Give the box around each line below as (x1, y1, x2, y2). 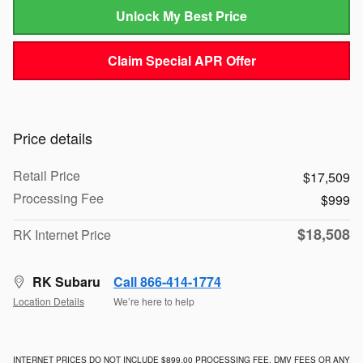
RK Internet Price (13, 224, 111, 244)
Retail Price (13, 165, 80, 185)
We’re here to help (113, 294, 194, 309)
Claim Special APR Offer (107, 51, 256, 70)
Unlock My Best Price (116, 6, 247, 26)
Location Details (13, 294, 84, 309)
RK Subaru (32, 271, 100, 291)
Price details (13, 126, 92, 148)
